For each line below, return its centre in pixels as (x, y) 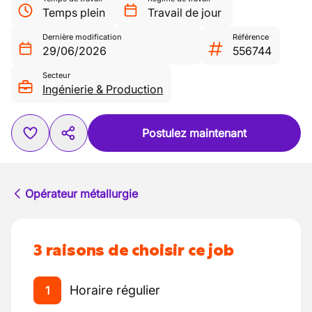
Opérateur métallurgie (81, 194)
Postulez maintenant (194, 133)
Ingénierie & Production (103, 89)
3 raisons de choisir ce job (134, 250)
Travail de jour (185, 13)
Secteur (56, 75)
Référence (251, 37)
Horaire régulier (115, 290)
